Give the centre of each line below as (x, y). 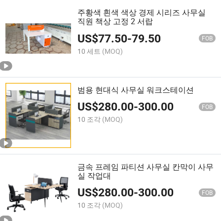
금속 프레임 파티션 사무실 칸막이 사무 (146, 166)
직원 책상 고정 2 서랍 (115, 21)
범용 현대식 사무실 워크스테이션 (136, 90)
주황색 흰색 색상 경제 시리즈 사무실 (142, 13)
